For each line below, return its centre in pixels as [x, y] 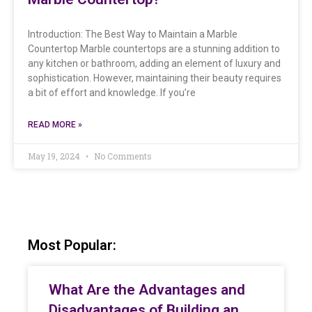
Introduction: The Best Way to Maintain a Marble [133, 34]
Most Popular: [72, 245]
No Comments [122, 156]
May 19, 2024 [55, 156]
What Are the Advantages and [147, 289]
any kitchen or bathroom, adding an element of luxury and [154, 63]
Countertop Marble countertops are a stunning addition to [154, 48]
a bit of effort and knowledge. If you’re [112, 92]
